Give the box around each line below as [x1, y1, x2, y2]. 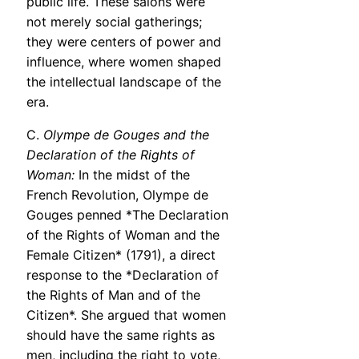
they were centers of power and [26, 34, 221, 50]
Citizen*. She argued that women [26, 307, 226, 324]
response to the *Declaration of [26, 267, 219, 284]
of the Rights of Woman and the [26, 227, 220, 244]
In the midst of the [75, 167, 190, 184]
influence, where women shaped [26, 54, 221, 71]
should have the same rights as [26, 327, 215, 344]
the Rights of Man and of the [26, 287, 200, 304]
